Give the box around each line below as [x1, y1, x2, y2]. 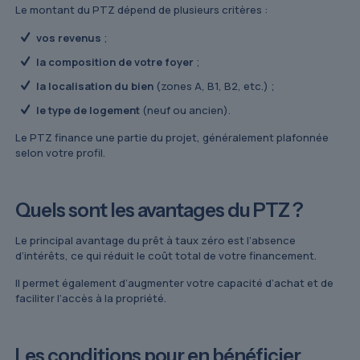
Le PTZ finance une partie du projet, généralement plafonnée [15, 130, 329, 145]
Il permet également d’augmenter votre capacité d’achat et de [15, 276, 334, 291]
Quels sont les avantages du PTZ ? [15, 198, 304, 223]
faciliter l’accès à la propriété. [15, 291, 167, 306]
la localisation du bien [36, 79, 154, 94]
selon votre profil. [15, 145, 106, 161]
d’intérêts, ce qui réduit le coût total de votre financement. [15, 248, 317, 264]
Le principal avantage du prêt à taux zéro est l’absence [15, 233, 297, 248]
